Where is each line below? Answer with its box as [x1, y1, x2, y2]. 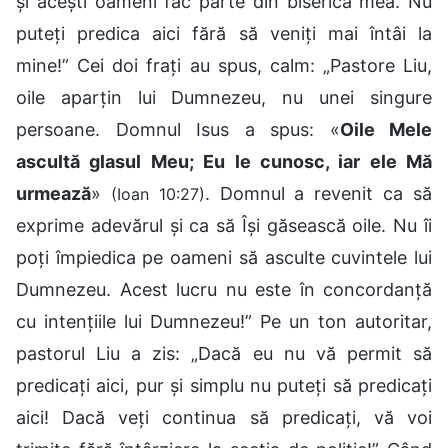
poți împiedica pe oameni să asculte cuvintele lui [16, 246, 432, 268]
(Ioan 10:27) [110, 183, 205, 204]
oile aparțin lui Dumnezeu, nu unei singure [16, 86, 432, 108]
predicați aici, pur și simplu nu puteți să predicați [16, 374, 432, 396]
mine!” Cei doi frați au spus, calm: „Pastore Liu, [16, 54, 432, 76]
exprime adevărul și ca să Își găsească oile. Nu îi [16, 214, 432, 236]
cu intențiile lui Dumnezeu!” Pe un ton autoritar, [16, 310, 432, 332]
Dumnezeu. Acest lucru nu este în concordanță [16, 278, 432, 300]
